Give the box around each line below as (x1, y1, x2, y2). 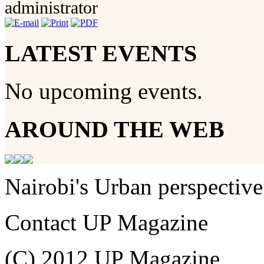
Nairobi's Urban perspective (5, 173, 263, 199)
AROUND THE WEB (5, 115, 225, 143)
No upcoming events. (5, 78, 203, 104)
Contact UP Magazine (5, 209, 208, 235)
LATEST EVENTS (5, 39, 197, 67)
